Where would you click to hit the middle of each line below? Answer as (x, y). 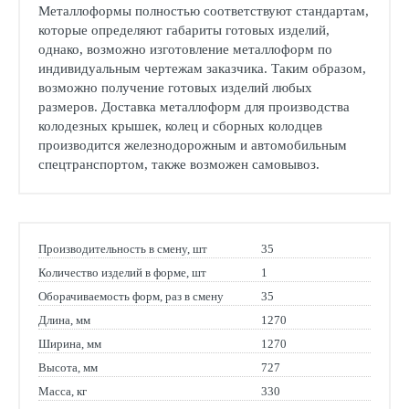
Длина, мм (64, 320)
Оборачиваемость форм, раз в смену (131, 296)
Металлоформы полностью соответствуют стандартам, (204, 11)
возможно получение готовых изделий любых (175, 88)
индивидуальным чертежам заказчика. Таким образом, (202, 68)
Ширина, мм (70, 344)
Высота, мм (68, 367)
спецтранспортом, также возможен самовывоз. (179, 164)
